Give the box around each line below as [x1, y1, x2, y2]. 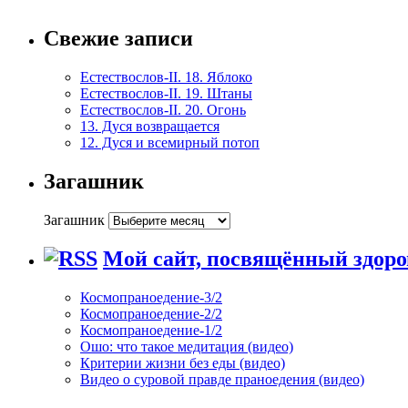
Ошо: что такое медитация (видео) [80, 339, 293, 355]
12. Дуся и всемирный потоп [80, 134, 260, 150]
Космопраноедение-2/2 [80, 306, 222, 322]
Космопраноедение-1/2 [80, 322, 222, 339]
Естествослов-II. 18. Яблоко [80, 68, 252, 85]
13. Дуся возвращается [80, 117, 219, 134]
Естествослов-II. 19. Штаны [80, 85, 252, 101]
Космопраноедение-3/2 [80, 290, 222, 306]
